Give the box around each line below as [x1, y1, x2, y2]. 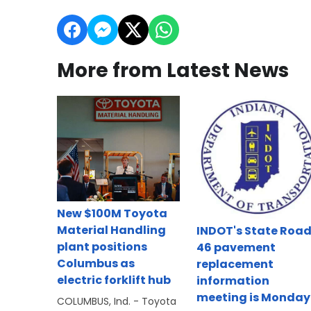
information [196, 273, 269, 289]
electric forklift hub [57, 272, 171, 289]
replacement [196, 256, 274, 273]
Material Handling [57, 222, 166, 239]
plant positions [57, 239, 147, 255]
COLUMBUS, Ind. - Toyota [57, 294, 176, 309]
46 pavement [196, 239, 276, 256]
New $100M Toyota [57, 205, 167, 222]
